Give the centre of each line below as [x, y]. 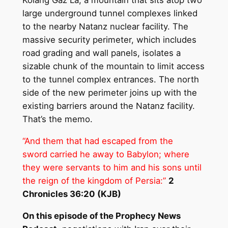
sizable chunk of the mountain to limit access [113, 66]
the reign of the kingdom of [79, 181]
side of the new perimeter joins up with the [109, 93]
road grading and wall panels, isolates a [101, 53]
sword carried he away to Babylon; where [106, 154]
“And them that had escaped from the [97, 141]
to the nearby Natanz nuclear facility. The [105, 27]
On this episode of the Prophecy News [101, 216]
